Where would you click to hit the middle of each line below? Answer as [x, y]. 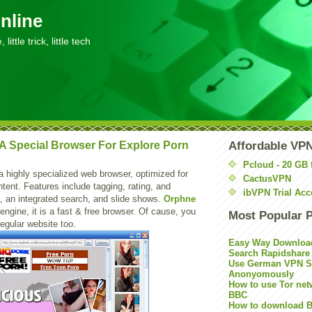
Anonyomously [261, 274]
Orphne [180, 199]
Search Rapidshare [269, 253]
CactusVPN [267, 178]
